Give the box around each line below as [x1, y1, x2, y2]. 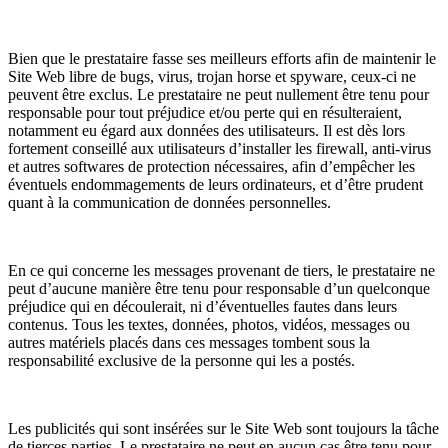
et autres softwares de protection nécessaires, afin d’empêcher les [8, 157, 415, 175]
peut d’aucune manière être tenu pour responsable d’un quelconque [8, 279, 430, 297]
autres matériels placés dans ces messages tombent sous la [8, 333, 370, 351]
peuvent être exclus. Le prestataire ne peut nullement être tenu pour [8, 85, 429, 103]
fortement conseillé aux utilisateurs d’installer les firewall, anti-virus [8, 139, 431, 157]
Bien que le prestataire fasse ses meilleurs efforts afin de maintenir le [8, 49, 436, 67]
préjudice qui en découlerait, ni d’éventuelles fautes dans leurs [8, 297, 397, 315]
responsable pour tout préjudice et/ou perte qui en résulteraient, [8, 103, 402, 121]
